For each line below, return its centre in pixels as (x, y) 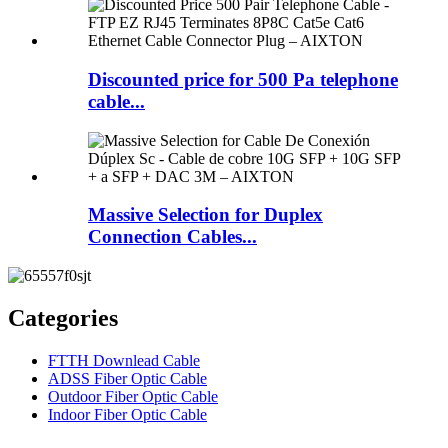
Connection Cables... (172, 237)
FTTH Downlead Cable (124, 360)
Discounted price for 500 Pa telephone (243, 79)
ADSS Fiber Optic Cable (127, 378)
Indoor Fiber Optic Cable (127, 414)
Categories (63, 317)
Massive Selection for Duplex (205, 215)
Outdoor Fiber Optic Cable (133, 396)
